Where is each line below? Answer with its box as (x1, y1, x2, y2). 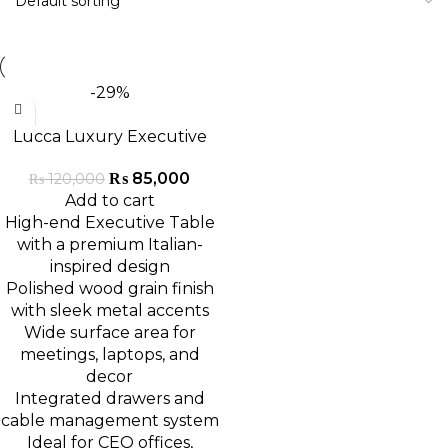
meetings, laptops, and (19, 345, 200, 365)
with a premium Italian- (16, 235, 203, 255)
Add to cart (64, 191, 155, 211)
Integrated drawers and (14, 389, 205, 409)
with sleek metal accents (10, 301, 209, 321)
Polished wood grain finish (5, 279, 214, 299)
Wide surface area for (23, 323, 196, 343)
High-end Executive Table (4, 213, 215, 233)
